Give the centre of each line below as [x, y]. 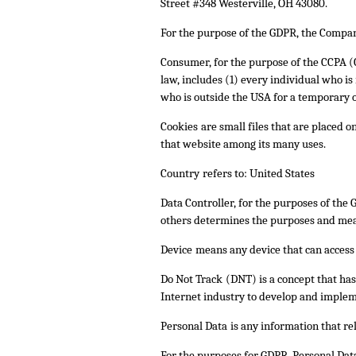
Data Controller [197, 203]
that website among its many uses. [243, 144]
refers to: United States [259, 174]
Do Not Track [192, 279]
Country [180, 174]
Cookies [179, 127]
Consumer [185, 62]
